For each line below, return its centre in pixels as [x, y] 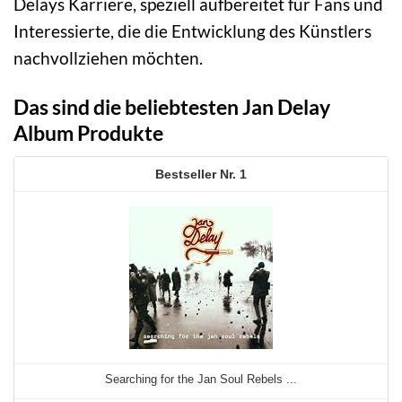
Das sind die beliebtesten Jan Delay [172, 106]
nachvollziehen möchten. [108, 57]
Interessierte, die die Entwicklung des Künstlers [192, 31]
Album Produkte [88, 132]
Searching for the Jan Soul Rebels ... [201, 380]
